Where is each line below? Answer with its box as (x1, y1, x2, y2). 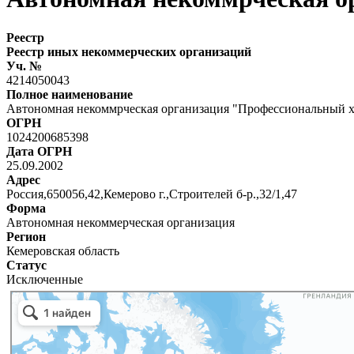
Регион (6, 229, 46, 243)
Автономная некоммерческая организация (6, 215, 235, 229)
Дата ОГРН (6, 144, 72, 158)
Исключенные (6, 272, 83, 286)
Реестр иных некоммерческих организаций (6, 44, 251, 58)
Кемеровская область (6, 243, 119, 258)
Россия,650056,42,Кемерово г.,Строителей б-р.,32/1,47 (6, 186, 297, 201)
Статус (6, 258, 47, 272)
